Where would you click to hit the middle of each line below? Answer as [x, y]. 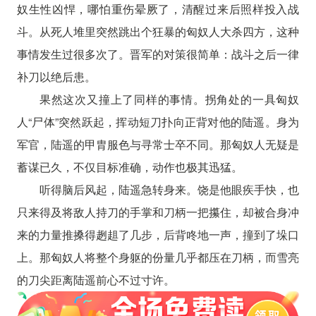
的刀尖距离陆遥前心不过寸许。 [96, 280]
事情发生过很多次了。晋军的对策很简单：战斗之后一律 [158, 54]
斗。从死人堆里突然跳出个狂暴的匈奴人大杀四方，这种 [158, 31]
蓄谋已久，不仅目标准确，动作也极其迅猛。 [129, 167]
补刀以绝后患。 [56, 77]
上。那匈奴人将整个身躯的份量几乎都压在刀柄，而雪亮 [158, 257]
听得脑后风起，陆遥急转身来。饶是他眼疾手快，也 [169, 189]
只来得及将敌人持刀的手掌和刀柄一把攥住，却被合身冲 [158, 212]
